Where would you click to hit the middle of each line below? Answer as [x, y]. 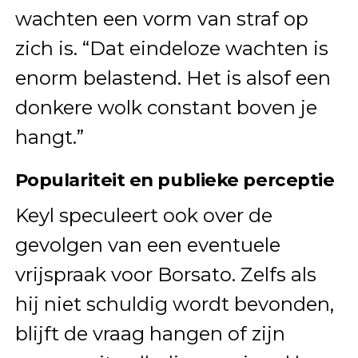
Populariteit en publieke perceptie [175, 180]
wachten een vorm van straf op [161, 19]
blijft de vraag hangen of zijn [150, 334]
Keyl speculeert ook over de [143, 216]
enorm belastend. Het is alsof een [173, 78]
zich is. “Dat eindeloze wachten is [171, 49]
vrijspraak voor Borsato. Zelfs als [165, 275]
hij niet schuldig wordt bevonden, [174, 304]
